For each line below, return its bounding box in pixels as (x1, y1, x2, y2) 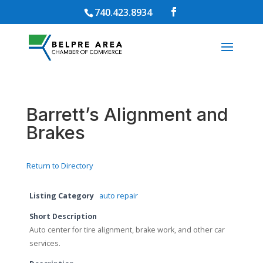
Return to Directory (26, 160, 93, 171)
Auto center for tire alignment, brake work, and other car (29, 225, 225, 235)
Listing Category (29, 191, 94, 201)
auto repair (99, 191, 138, 201)
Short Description (29, 211, 97, 221)
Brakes (26, 122, 85, 143)
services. (29, 238, 60, 248)
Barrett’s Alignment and (26, 103, 228, 125)
